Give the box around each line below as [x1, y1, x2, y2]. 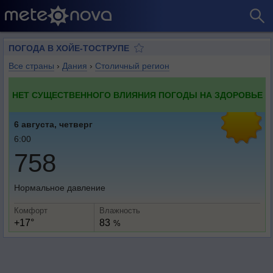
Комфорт [14, 206, 48, 215]
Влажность [99, 206, 140, 215]
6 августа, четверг [14, 119, 93, 129]
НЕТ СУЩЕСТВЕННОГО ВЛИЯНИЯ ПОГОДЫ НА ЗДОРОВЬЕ [12, 90, 263, 100]
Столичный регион [95, 61, 169, 71]
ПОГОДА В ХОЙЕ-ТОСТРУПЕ [9, 43, 129, 53]
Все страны [9, 61, 54, 71]
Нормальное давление [14, 183, 105, 193]
